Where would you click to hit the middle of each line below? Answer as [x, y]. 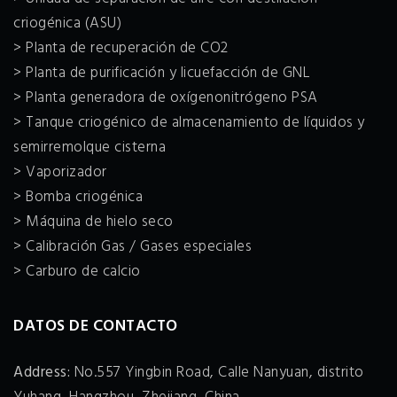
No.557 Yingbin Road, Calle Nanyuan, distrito [217, 372]
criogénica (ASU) [67, 23]
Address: [42, 372]
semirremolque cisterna [90, 147]
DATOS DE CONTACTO [96, 326]
